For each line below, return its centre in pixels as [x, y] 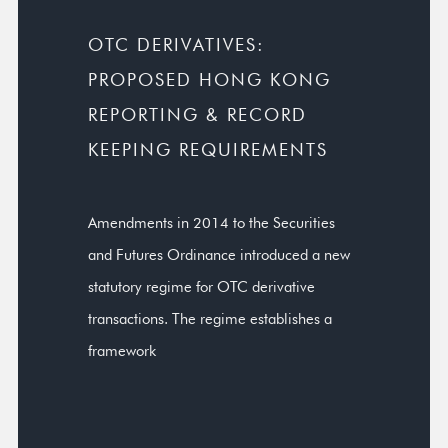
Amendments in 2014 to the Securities [211, 222]
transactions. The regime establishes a [210, 318]
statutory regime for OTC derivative [201, 286]
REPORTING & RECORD [197, 114]
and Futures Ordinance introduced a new [219, 254]
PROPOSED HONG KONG [209, 79]
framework [122, 350]
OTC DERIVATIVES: [176, 44]
